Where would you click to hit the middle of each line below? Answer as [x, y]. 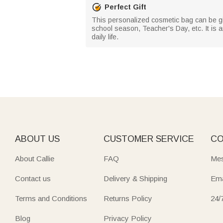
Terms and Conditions [51, 198]
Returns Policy [128, 198]
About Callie [35, 159]
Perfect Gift [125, 7]
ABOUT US [37, 139]
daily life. [105, 37]
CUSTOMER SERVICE [149, 139]
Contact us [33, 178]
